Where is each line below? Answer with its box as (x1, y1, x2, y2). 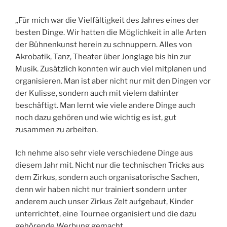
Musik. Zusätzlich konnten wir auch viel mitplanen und (15, 64, 207, 73)
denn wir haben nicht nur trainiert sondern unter (15, 185, 187, 195)
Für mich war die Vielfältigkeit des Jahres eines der (18, 15, 199, 25)
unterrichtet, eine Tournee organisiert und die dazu (15, 209, 197, 219)
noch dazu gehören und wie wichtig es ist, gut (15, 112, 176, 122)
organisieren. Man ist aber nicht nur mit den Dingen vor (15, 76, 211, 86)
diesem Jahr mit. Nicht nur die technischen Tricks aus (15, 161, 204, 170)
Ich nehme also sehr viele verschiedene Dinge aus (15, 148, 193, 158)
